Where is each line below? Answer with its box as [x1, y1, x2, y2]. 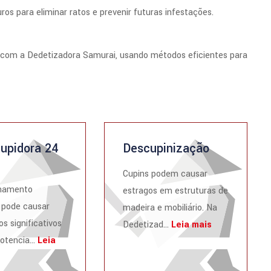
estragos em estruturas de [123, 184, 229, 197]
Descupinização [123, 140, 210, 157]
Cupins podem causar [123, 168, 208, 180]
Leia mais [171, 218, 212, 231]
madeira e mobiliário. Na [123, 201, 218, 214]
